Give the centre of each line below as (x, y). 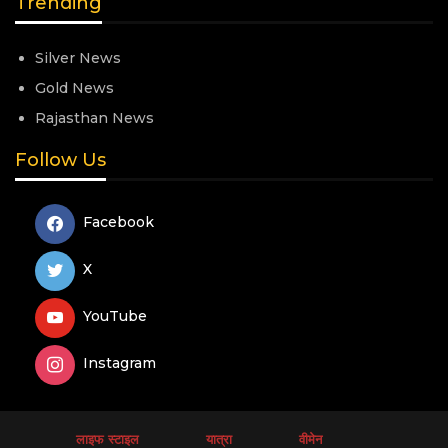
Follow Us (60, 159)
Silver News (78, 57)
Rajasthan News (94, 117)
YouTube (115, 316)
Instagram (119, 363)
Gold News (74, 87)
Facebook (118, 222)
